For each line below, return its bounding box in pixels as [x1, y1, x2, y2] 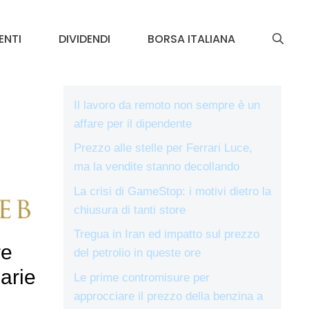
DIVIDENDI [59, 30, 110, 47]
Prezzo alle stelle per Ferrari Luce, [74, 141, 252, 155]
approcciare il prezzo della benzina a [74, 289, 263, 303]
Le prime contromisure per [74, 270, 210, 284]
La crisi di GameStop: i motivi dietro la [74, 184, 271, 198]
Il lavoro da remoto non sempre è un [74, 98, 260, 112]
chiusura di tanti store [74, 203, 186, 217]
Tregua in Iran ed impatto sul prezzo [74, 228, 259, 241]
